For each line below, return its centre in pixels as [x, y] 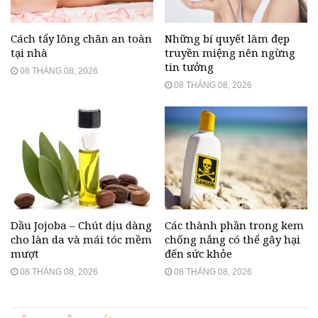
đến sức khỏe [198, 254]
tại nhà [29, 53]
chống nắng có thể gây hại [232, 240]
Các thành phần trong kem [234, 225]
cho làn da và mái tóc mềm [81, 240]
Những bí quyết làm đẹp [227, 39]
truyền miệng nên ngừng [230, 53]
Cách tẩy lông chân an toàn [81, 39]
